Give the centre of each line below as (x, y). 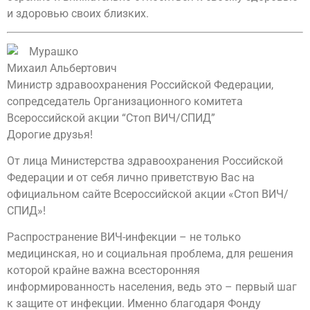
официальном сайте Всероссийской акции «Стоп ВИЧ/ (148, 194)
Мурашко (54, 51)
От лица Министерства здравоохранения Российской (145, 161)
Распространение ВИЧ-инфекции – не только (124, 237)
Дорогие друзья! (50, 134)
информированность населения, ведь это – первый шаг (152, 287)
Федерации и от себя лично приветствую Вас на (131, 177)
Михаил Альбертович (62, 68)
